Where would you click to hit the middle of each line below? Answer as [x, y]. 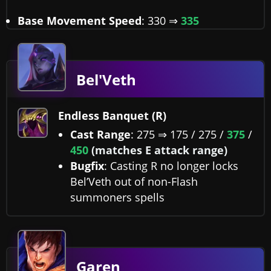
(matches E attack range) [159, 150]
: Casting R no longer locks [171, 166]
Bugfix [87, 166]
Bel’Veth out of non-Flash [134, 182]
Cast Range [100, 135]
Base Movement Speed [80, 21]
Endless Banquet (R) [112, 116]
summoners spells [117, 198]
